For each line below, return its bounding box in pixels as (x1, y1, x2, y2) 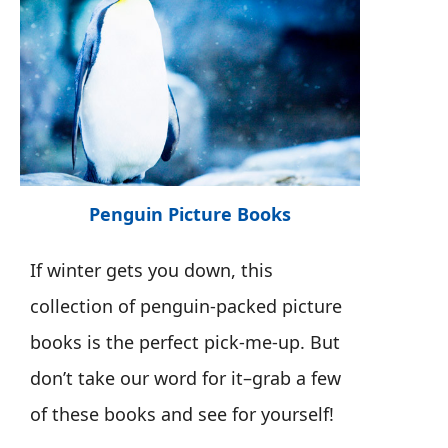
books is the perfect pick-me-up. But (30, 330, 340, 355)
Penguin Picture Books (89, 202, 291, 227)
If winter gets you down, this (30, 258, 273, 283)
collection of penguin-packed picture (30, 294, 342, 319)
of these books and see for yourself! (30, 402, 334, 427)
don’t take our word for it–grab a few (30, 366, 341, 391)
